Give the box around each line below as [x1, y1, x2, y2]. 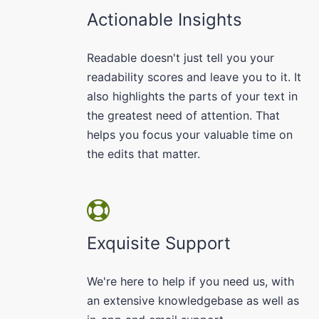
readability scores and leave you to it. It [87, 69, 301, 84]
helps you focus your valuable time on [87, 127, 293, 142]
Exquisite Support [87, 232, 231, 253]
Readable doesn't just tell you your [87, 50, 274, 65]
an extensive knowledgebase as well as [87, 293, 299, 308]
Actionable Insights [87, 9, 242, 30]
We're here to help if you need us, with [87, 273, 294, 288]
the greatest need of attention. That [87, 108, 280, 122]
